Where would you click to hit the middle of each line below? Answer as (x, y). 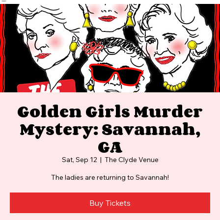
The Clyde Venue (131, 177)
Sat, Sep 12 (79, 177)
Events (21, 11)
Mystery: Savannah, (110, 146)
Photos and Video (50, 11)
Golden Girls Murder (110, 129)
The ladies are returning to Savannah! (110, 195)
